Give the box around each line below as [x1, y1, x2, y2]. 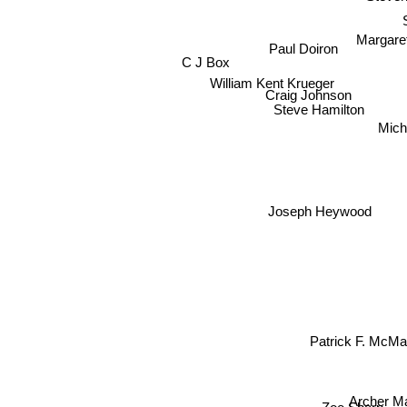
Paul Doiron [270, 41, 340, 57]
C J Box [182, 53, 231, 69]
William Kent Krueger [211, 73, 336, 89]
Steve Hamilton [273, 104, 365, 120]
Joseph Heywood [268, 203, 372, 219]
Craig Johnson [264, 86, 352, 103]
